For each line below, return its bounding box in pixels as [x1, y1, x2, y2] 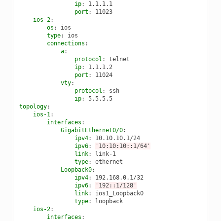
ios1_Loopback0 [95, 189, 144, 197]
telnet [109, 55, 130, 63]
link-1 [95, 150, 116, 157]
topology [19, 103, 47, 110]
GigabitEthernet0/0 [60, 126, 123, 134]
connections [46, 39, 85, 47]
